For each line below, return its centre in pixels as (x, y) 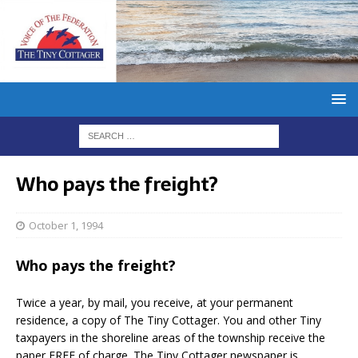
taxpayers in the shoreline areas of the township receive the (171, 337)
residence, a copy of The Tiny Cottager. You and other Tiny (169, 320)
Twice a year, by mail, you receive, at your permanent (155, 302)
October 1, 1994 (66, 225)
